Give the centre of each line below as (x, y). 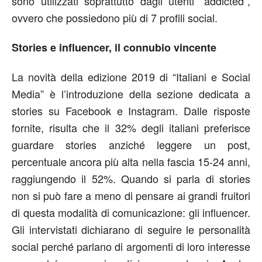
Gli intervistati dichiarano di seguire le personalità (131, 229)
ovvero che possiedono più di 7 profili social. (115, 18)
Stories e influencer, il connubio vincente (114, 47)
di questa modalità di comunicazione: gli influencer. (131, 212)
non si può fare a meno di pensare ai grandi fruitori (131, 195)
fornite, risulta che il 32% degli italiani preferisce (131, 127)
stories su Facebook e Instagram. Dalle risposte (131, 111)
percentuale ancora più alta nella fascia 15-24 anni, (131, 161)
